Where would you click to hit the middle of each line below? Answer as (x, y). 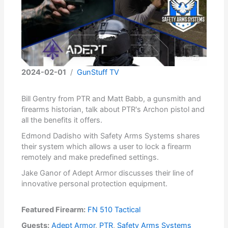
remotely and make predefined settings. (90, 157)
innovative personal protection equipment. (95, 183)
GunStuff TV (98, 72)
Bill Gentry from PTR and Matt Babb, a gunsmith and (111, 98)
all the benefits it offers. (62, 120)
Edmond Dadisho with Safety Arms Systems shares (111, 136)
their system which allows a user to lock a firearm (107, 146)
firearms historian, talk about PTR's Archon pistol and (113, 109)
